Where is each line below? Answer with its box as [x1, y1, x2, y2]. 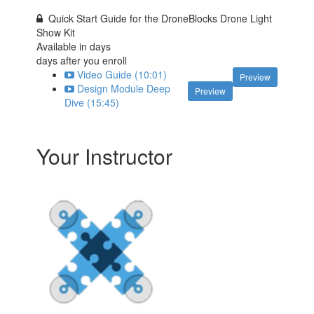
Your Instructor [36, 141, 173, 171]
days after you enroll [36, 53, 128, 67]
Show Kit [36, 25, 76, 39]
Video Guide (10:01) [77, 67, 168, 81]
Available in [36, 39, 90, 53]
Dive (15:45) [64, 95, 120, 109]
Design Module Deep [77, 81, 171, 95]
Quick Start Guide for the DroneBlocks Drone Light [48, 11, 273, 25]
